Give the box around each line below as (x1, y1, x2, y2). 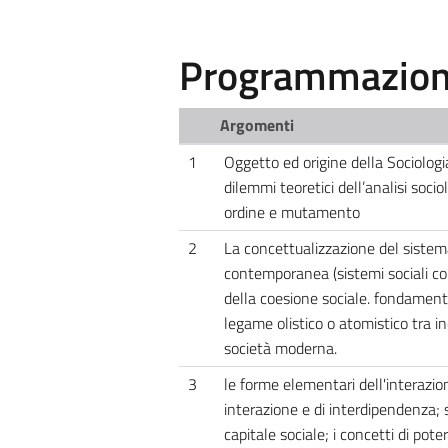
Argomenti (220, 112, 295, 137)
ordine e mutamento (223, 199, 360, 224)
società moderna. (223, 335, 337, 360)
